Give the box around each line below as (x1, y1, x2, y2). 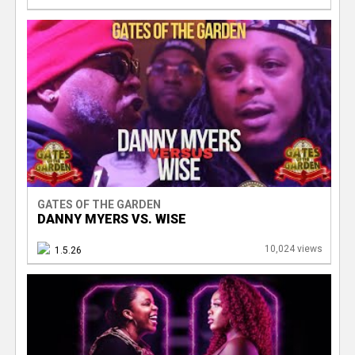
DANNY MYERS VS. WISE (36, 212, 186, 227)
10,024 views (264, 243, 323, 255)
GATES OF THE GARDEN (36, 198, 161, 212)
